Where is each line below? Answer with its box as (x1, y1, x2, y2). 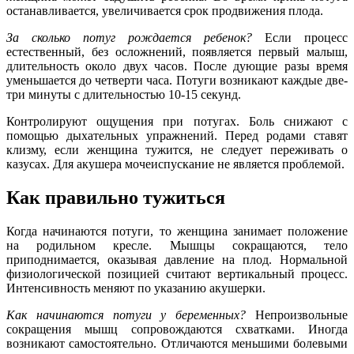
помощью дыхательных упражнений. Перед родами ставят (6, 129, 348, 143)
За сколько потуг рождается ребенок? (6, 31, 252, 45)
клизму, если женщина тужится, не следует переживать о (6, 143, 348, 157)
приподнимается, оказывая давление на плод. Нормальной (6, 253, 348, 267)
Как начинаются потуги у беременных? (6, 308, 247, 322)
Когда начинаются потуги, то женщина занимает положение (6, 224, 348, 239)
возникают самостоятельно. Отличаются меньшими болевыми (6, 337, 348, 351)
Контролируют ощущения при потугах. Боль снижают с (6, 115, 348, 129)
